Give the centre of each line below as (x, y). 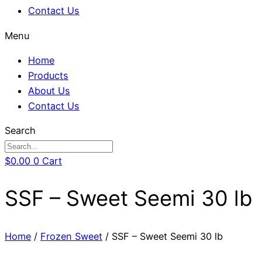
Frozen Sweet (71, 237)
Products (48, 75)
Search (20, 131)
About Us (49, 90)
